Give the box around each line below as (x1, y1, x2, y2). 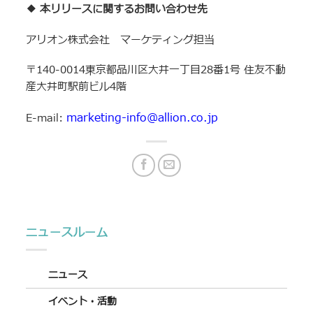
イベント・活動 (48, 294, 117, 310)
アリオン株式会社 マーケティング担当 (26, 31, 215, 48)
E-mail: (26, 110, 67, 126)
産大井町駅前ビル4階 (26, 79, 127, 96)
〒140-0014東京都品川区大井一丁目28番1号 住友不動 (26, 62, 286, 79)
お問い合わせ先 (134, 1, 208, 18)
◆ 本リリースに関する (26, 1, 135, 18)
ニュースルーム (26, 224, 109, 241)
